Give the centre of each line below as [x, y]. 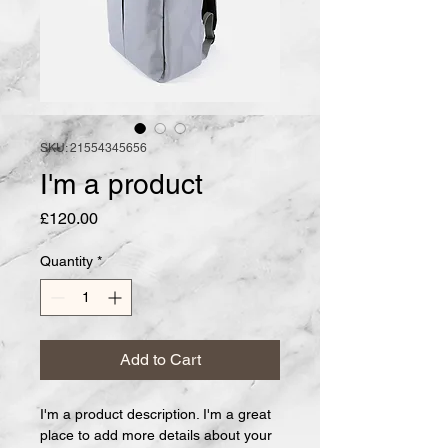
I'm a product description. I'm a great [157, 414]
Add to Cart [160, 360]
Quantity [66, 261]
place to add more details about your [158, 435]
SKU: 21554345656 [93, 148]
